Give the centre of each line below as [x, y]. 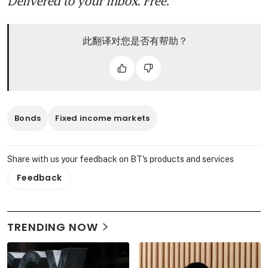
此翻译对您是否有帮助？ [135, 40]
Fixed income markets [103, 118]
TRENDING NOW [53, 227]
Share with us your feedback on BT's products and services [121, 159]
